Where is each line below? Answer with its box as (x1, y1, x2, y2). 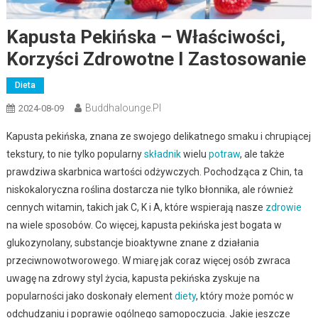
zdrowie (265, 201, 302, 213)
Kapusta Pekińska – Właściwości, (6, 26, 285, 48)
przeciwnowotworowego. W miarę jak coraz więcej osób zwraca (6, 254, 290, 266)
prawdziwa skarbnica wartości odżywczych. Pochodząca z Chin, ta (6, 165, 303, 177)
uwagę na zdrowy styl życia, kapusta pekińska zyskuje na (6, 272, 260, 284)
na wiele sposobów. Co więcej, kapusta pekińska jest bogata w (6, 219, 282, 231)
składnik (143, 148, 181, 160)
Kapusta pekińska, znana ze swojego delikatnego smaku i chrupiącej (6, 130, 311, 142)
